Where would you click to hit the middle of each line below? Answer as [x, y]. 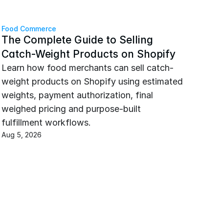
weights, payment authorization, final [77, 95]
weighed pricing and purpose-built [71, 109]
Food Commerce [29, 29]
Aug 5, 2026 [21, 135]
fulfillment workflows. [46, 122]
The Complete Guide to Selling [77, 40]
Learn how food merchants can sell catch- [87, 68]
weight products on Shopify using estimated [92, 81]
